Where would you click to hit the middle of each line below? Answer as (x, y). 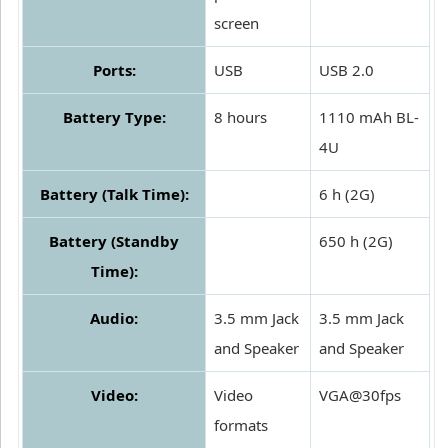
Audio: (114, 318)
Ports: (114, 70)
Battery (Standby (114, 241)
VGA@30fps (360, 395)
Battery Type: (114, 117)
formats (241, 425)
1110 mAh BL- (369, 117)
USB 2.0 (346, 70)
